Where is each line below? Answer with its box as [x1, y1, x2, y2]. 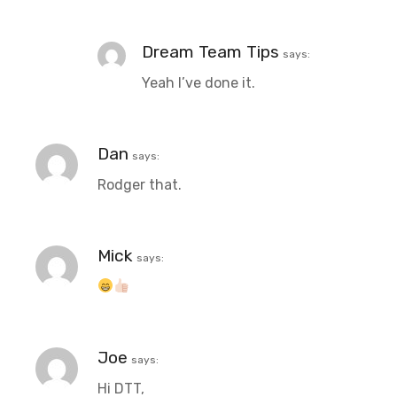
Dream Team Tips [142, 41, 279, 62]
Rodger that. [97, 175, 182, 193]
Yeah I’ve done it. [142, 74, 255, 91]
